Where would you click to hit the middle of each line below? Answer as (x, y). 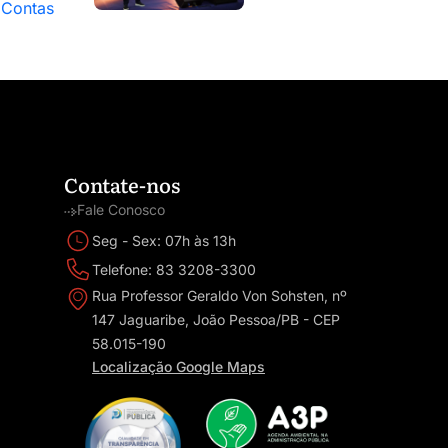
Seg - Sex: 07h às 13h (163, 240)
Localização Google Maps (178, 366)
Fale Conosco (120, 209)
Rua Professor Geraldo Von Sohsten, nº (219, 295)
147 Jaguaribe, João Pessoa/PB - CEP (215, 319)
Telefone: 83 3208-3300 (173, 269)
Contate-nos (121, 184)
